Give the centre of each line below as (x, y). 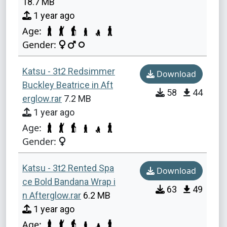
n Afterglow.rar (52, 196)
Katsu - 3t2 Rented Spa (68, 168)
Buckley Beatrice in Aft (68, 85)
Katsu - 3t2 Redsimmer (69, 71)
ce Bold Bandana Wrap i (69, 182)
